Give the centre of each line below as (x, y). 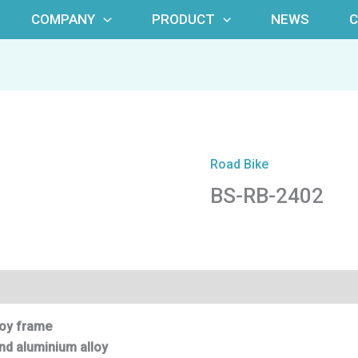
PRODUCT (183, 20)
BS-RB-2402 (267, 196)
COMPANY (64, 20)
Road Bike (240, 165)
